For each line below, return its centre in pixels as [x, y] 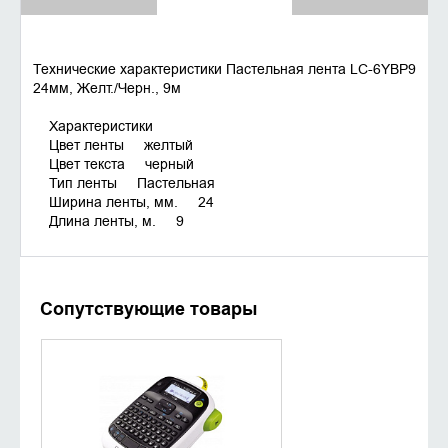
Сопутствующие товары [148, 309]
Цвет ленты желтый [113, 145]
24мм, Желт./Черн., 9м [107, 88]
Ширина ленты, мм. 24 [123, 202]
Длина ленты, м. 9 [108, 221]
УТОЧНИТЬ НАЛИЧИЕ [160, 397]
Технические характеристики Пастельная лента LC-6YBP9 [224, 69]
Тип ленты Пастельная [124, 183]
